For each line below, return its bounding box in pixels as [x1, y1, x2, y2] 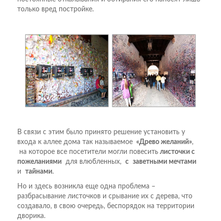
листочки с [158, 148, 195, 156]
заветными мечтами [133, 158, 196, 166]
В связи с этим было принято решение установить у [17, 129, 185, 136]
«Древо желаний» [135, 139, 192, 146]
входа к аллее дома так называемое [17, 139, 135, 146]
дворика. [17, 213, 45, 220]
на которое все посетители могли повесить [17, 148, 158, 156]
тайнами [25, 168, 52, 176]
